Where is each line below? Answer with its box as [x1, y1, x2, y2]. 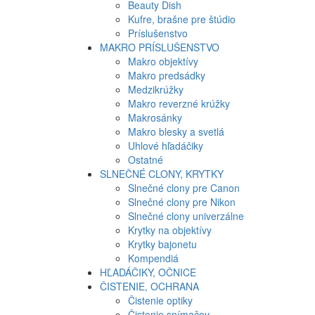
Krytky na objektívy [128, 223, 212, 237]
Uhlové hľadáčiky [128, 139, 203, 153]
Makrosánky [128, 110, 182, 124]
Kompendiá [128, 251, 179, 265]
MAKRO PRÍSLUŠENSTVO [100, 40, 219, 54]
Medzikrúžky [128, 82, 184, 96]
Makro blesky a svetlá [128, 124, 224, 139]
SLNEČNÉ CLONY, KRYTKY [100, 167, 224, 181]
